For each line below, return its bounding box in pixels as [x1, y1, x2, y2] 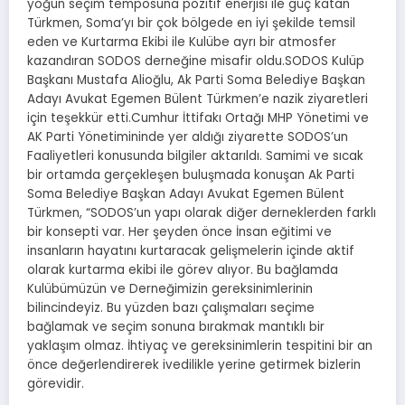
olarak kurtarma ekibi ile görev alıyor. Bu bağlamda [27, 261, 338, 279]
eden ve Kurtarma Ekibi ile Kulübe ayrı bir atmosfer [27, 33, 336, 52]
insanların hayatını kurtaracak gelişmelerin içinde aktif [27, 242, 354, 260]
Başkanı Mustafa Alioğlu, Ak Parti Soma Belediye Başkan [27, 71, 365, 89]
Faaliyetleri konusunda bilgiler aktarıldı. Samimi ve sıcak [27, 147, 363, 165]
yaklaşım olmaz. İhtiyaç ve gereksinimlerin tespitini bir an [27, 337, 372, 355]
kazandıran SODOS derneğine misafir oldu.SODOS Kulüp [27, 52, 364, 71]
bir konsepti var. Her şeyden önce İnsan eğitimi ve [27, 223, 332, 241]
